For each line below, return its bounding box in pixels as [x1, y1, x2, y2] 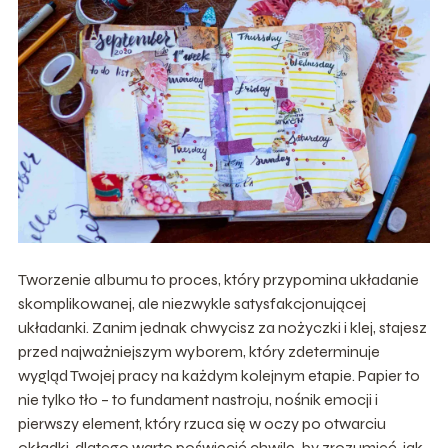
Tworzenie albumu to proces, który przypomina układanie [17, 269, 419, 289]
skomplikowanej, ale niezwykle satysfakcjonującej [17, 293, 366, 313]
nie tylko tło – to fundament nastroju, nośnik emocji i [17, 389, 378, 409]
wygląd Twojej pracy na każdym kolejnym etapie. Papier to [17, 365, 420, 385]
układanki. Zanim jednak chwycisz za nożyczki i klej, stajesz [17, 317, 427, 337]
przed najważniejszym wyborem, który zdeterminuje [17, 341, 380, 361]
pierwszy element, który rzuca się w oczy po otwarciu [17, 413, 386, 433]
